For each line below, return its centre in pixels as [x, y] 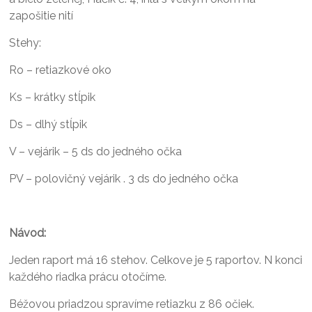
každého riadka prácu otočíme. [88, 277]
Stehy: [25, 43]
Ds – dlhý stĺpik [48, 124]
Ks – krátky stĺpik [53, 97]
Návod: [28, 233]
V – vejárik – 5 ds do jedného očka [96, 151]
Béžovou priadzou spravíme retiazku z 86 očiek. [132, 304]
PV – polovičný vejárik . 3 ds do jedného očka [124, 179]
